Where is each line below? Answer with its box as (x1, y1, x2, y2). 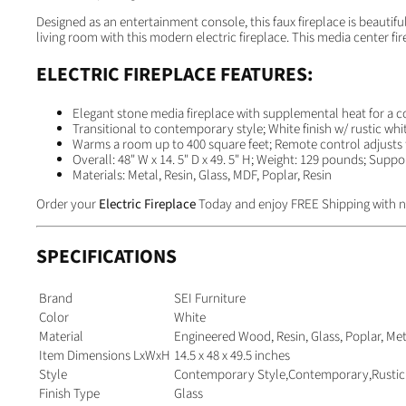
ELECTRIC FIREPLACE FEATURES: (36, 61, 313, 90)
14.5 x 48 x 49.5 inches (174, 345, 290, 365)
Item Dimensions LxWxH (39, 345, 170, 365)
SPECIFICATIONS (36, 243, 177, 272)
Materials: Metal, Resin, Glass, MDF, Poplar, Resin (72, 165, 332, 185)
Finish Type (39, 383, 100, 403)
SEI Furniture (174, 288, 246, 308)
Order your (36, 194, 99, 214)
